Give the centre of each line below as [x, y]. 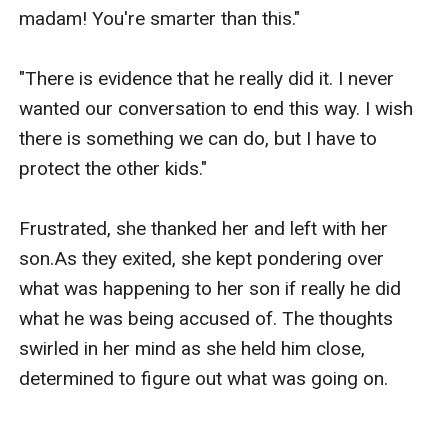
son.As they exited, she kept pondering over [202, 258]
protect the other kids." [113, 168]
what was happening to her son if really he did [210, 288]
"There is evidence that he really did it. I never [207, 78]
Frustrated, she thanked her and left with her [204, 228]
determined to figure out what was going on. [204, 378]
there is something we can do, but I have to [198, 138]
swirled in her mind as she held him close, [192, 348]
